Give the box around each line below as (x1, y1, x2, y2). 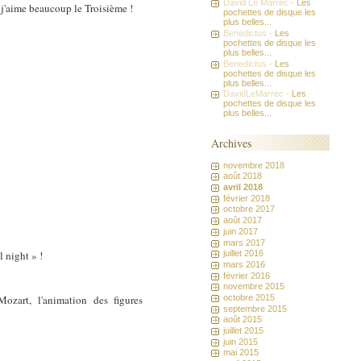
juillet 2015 (223, 326, 264, 336)
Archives (211, 135, 252, 151)
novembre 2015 (223, 281, 285, 292)
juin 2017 (223, 226, 259, 236)
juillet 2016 (223, 248, 264, 259)
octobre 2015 (223, 292, 276, 302)
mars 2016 (223, 259, 266, 269)
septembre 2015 (223, 303, 288, 313)
